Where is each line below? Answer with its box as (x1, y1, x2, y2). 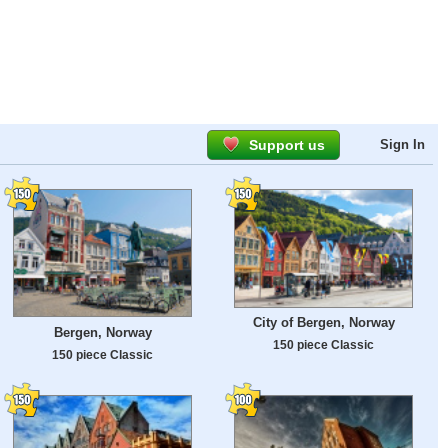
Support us (249, 137, 325, 153)
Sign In (380, 137, 425, 152)
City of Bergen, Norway (252, 315, 395, 331)
